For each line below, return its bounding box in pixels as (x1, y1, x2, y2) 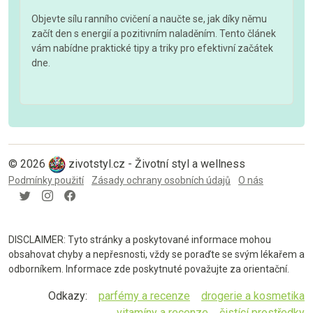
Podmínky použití (8, 174, 84, 186)
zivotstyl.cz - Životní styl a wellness (68, 157, 246, 171)
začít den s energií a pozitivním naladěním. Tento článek (31, 27, 276, 39)
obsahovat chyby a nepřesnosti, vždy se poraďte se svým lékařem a (8, 248, 305, 260)
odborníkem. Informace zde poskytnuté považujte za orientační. (8, 263, 289, 275)
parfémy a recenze (99, 289, 190, 303)
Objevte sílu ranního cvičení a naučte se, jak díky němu (31, 13, 267, 24)
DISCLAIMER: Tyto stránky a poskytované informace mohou (8, 233, 271, 245)
